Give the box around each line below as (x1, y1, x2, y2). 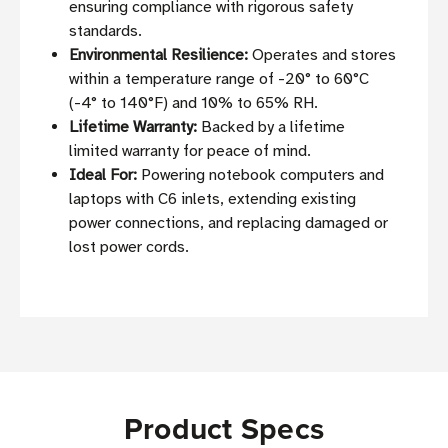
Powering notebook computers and (137, 165, 385, 186)
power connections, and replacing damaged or (69, 213, 389, 234)
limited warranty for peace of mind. (69, 141, 312, 162)
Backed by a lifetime (197, 117, 346, 138)
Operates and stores (248, 45, 397, 66)
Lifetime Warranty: (69, 117, 198, 138)
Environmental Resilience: (69, 45, 249, 66)
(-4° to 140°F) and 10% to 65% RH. (69, 93, 319, 114)
